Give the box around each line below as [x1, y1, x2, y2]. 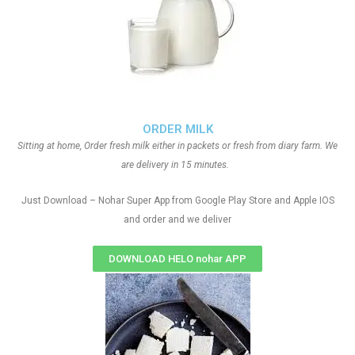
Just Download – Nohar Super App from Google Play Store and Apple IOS [21, 195, 334, 206]
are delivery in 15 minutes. [121, 159, 234, 170]
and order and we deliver [124, 214, 231, 225]
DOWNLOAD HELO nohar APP [109, 253, 246, 265]
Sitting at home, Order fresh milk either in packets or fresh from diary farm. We [17, 140, 338, 151]
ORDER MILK [142, 122, 213, 136]
